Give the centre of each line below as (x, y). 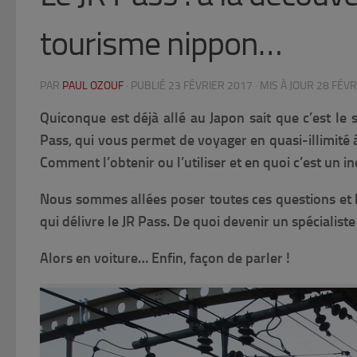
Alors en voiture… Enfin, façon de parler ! (165, 259)
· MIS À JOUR (284, 86)
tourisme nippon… (161, 44)
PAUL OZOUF (93, 86)
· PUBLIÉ (147, 86)
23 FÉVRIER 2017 (210, 86)
